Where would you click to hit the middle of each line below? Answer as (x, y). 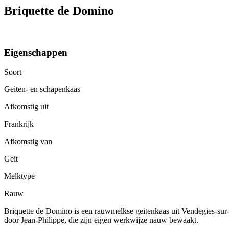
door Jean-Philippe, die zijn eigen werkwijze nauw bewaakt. (101, 220)
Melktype (19, 176)
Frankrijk (19, 124)
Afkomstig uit (26, 107)
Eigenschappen (36, 52)
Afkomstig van (28, 142)
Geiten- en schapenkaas (42, 89)
